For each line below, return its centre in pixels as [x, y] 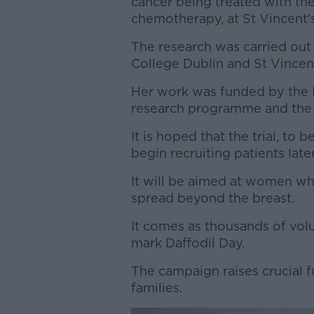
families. [156, 288]
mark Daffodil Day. [187, 243]
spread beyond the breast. [212, 198]
